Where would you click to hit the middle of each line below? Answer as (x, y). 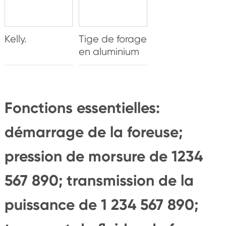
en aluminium (109, 51)
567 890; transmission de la (99, 180)
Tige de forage (113, 39)
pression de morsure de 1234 (103, 156)
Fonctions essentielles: (82, 108)
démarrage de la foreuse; (93, 132)
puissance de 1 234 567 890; (101, 205)
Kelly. (15, 39)
